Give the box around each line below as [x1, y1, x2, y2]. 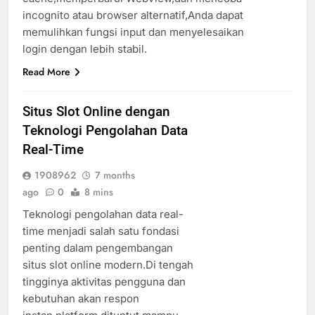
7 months [95, 167, 135, 182]
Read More [22, 64, 70, 79]
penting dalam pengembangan [22, 240, 173, 255]
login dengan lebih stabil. [22, 41, 147, 56]
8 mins [84, 184, 113, 199]
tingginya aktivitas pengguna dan [22, 274, 186, 288]
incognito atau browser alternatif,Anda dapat [22, 8, 243, 22]
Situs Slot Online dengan [22, 103, 170, 120]
